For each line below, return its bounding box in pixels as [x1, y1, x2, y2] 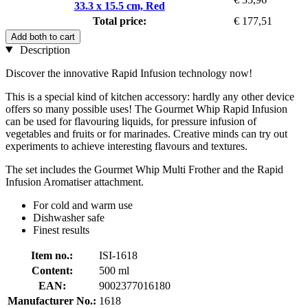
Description [16, 43, 70, 56]
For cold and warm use [33, 199, 133, 211]
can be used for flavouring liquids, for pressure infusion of [5, 115, 256, 127]
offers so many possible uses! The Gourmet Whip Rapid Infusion [5, 102, 287, 115]
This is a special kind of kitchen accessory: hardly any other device [5, 90, 294, 102]
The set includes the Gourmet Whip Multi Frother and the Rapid [5, 163, 283, 175]
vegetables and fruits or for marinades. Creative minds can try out [5, 127, 287, 140]
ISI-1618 [99, 249, 137, 261]
